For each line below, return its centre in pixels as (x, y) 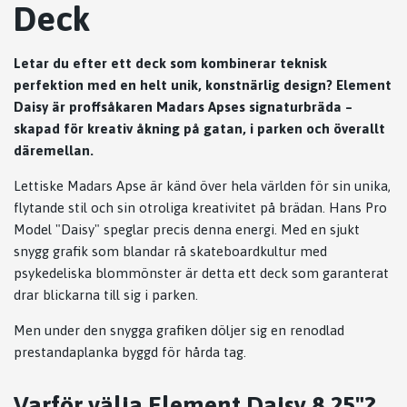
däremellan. (54, 151)
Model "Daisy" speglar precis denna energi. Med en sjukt (187, 230)
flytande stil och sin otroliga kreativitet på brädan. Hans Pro (200, 208)
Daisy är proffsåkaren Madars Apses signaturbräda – (183, 107)
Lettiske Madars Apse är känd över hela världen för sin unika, (202, 186)
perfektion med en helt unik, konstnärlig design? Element (203, 85)
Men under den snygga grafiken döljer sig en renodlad (179, 331)
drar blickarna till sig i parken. (106, 295)
